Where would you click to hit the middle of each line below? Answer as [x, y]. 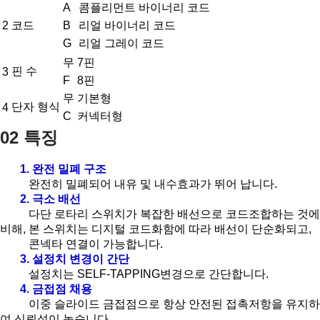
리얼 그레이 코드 [121, 43]
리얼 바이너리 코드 [127, 25]
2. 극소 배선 [50, 199]
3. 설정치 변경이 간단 [75, 259]
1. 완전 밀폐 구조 [60, 169]
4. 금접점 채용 [56, 289]
